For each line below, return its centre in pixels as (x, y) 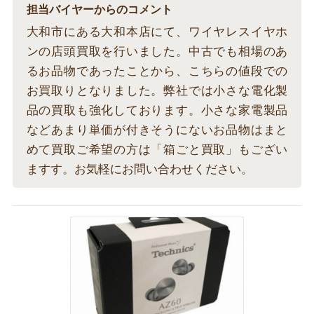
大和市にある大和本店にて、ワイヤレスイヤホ (157, 32)
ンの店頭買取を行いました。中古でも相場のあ (157, 52)
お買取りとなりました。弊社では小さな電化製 (157, 91)
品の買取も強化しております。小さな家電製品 (157, 111)
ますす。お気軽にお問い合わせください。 (139, 170)
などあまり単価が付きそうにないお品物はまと (157, 130)
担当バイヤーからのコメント (99, 10)
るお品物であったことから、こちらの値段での (157, 71)
